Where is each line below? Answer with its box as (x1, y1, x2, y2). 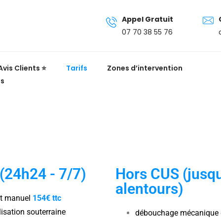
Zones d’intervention (107, 63, 183, 73)
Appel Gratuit (122, 14, 174, 24)
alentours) (115, 180, 184, 197)
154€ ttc (32, 193, 61, 203)
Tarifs (66, 63, 87, 73)
